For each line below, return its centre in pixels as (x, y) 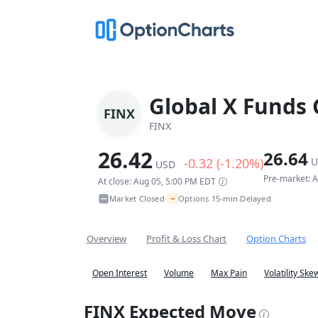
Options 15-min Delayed (224, 198)
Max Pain (229, 273)
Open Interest (120, 273)
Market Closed (137, 198)
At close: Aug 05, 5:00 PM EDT (157, 181)
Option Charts (276, 238)
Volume (179, 273)
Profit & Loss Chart (186, 238)
